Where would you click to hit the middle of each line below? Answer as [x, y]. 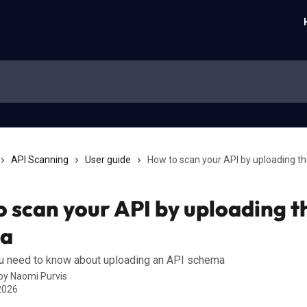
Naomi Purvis [39, 276]
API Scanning [40, 160]
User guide [108, 160]
